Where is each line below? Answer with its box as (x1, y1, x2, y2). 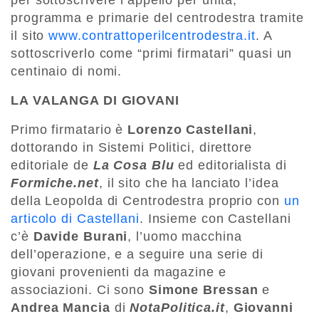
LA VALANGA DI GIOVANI (11, 93, 184, 108)
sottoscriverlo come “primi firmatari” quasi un (11, 46, 293, 61)
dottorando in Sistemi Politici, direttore (11, 140, 252, 155)
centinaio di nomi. (11, 64, 122, 79)
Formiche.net (11, 176, 99, 191)
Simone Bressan (148, 283, 258, 298)
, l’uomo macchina (127, 229, 242, 244)
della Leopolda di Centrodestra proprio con (11, 194, 284, 209)
